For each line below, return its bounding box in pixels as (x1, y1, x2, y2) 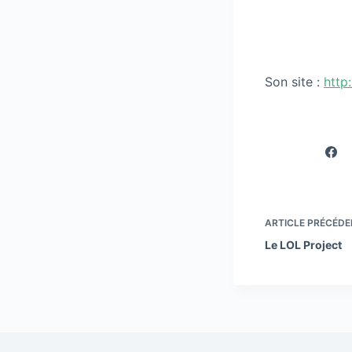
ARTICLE (265, 217, 305, 229)
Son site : (265, 74, 324, 90)
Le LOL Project (265, 238, 342, 251)
